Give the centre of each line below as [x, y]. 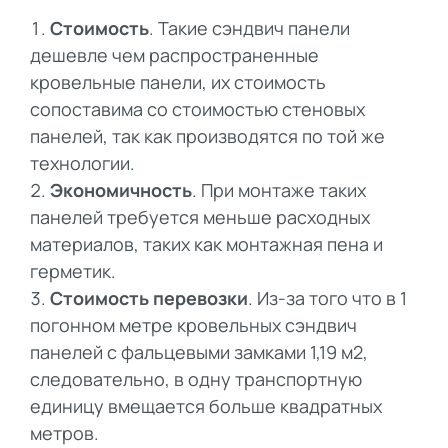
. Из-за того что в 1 [327, 298]
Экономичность [121, 190]
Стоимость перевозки [149, 298]
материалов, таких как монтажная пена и [206, 244]
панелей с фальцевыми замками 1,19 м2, [199, 352]
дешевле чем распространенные [174, 55]
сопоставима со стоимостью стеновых [197, 109]
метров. [64, 433]
